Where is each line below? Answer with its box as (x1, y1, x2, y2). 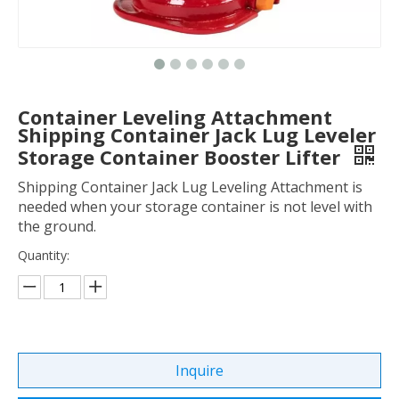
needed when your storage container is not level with (18, 197, 372, 216)
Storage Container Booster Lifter (18, 143, 346, 170)
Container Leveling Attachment (18, 103, 332, 130)
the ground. (18, 216, 96, 236)
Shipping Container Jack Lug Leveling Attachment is (18, 177, 362, 197)
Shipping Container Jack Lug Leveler (18, 121, 376, 148)
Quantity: (18, 247, 69, 264)
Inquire (175, 361, 224, 380)
